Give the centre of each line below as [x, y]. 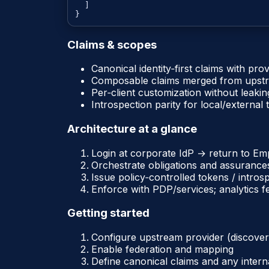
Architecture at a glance [132, 128]
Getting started [108, 213]
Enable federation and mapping [162, 249]
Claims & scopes [112, 44]
